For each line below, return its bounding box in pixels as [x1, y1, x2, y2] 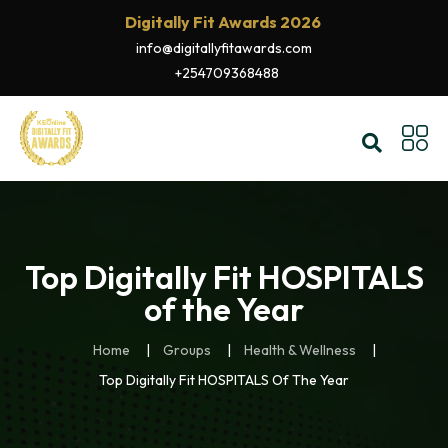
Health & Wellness [243, 341, 356, 359]
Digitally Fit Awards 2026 [124, 12, 321, 32]
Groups [162, 341, 211, 359]
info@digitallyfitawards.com [136, 39, 312, 57]
